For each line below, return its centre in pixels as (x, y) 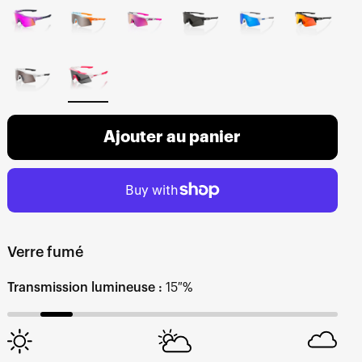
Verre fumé (45, 252)
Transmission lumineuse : (84, 287)
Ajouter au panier (173, 137)
